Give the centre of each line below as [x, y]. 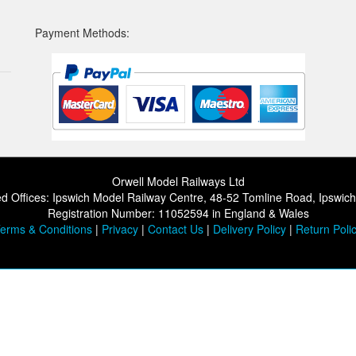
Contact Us [176, 229]
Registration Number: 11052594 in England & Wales [178, 213]
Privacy [120, 229]
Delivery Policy [250, 229]
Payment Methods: [82, 33]
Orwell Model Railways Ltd [178, 181]
